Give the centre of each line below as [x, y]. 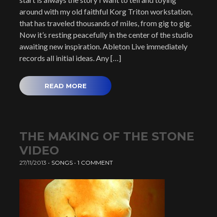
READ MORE [65, 86]
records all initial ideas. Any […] [70, 58]
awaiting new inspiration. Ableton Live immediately [103, 46]
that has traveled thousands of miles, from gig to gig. [105, 23]
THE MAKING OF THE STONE [107, 136]
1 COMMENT [95, 163]
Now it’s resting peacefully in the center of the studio [106, 35]
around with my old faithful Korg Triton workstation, [106, 11]
